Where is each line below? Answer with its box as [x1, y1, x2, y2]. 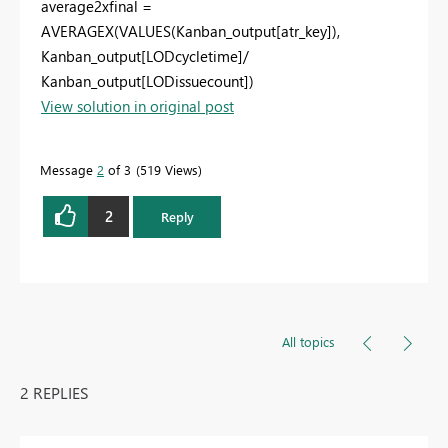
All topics [282, 332, 335, 350]
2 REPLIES [20, 381, 89, 403]
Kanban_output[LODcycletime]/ [41, 45, 249, 66]
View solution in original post [41, 95, 234, 116]
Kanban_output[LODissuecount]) [41, 70, 254, 91]
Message [40, 160, 97, 178]
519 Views [140, 160, 198, 178]
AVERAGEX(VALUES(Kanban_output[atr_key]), [41, 20, 340, 41]
